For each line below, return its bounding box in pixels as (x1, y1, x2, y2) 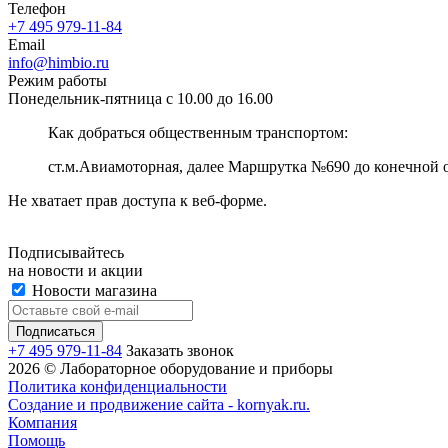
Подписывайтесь (8, 243, 124, 261)
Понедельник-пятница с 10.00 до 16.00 (8, 89, 273, 107)
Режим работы (8, 71, 107, 89)
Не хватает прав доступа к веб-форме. (8, 191, 267, 209)
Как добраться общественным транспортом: (48, 123, 348, 141)
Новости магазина (28, 281, 157, 299)
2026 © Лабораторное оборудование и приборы (8, 359, 333, 377)
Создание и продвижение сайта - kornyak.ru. (8, 395, 310, 413)
